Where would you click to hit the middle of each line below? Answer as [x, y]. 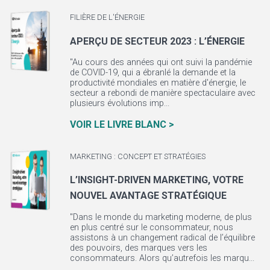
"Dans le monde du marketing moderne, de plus [161, 217]
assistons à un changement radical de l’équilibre [162, 237]
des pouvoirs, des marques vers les [138, 248]
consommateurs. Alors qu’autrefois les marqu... [162, 258]
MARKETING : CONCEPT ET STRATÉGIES [137, 156]
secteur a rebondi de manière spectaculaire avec [162, 93]
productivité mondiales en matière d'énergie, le [158, 83]
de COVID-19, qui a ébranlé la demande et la [152, 73]
